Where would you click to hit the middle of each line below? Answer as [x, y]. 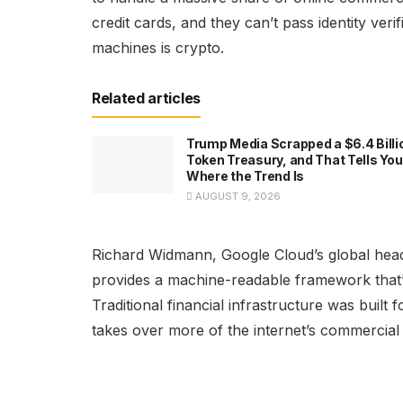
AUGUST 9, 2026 [237, 196]
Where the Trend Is [245, 175]
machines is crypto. [158, 47]
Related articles [146, 98]
